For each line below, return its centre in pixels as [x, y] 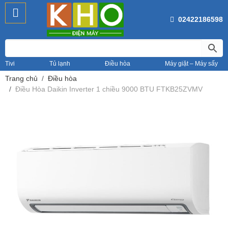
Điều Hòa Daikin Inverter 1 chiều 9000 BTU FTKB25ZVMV [109, 89]
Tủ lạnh [60, 64]
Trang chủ [21, 79]
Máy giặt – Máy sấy [191, 64]
